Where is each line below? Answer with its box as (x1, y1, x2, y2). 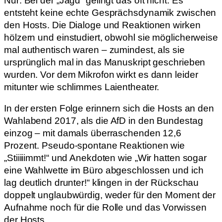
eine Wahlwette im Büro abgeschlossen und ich (4, 165, 204, 176)
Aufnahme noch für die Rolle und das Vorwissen (4, 202, 207, 213)
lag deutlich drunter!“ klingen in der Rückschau (4, 177, 199, 188)
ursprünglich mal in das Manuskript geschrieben (4, 56, 206, 67)
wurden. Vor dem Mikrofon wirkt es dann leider (4, 69, 198, 80)
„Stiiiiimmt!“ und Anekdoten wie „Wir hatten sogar (4, 153, 207, 164)
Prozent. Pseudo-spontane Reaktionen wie (4, 140, 185, 151)
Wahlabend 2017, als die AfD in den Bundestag (4, 115, 203, 126)
